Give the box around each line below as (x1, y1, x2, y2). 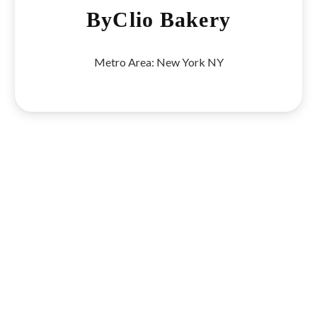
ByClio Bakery (86, 7, 231, 31)
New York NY (156, 54, 224, 69)
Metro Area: (93, 54, 156, 69)
